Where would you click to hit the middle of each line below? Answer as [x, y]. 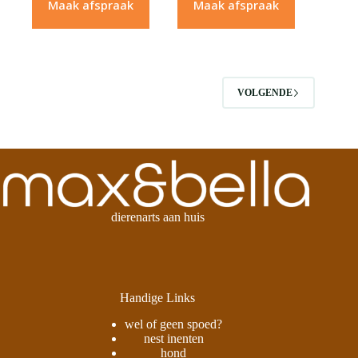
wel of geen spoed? [174, 324]
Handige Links [158, 298]
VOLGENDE [265, 92]
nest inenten [173, 339]
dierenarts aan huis [157, 217]
